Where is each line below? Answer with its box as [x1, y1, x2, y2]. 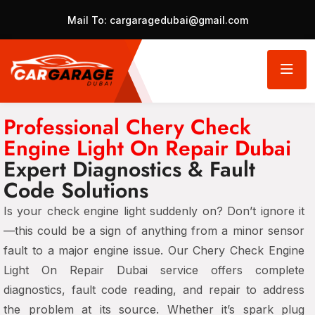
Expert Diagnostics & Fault [4, 154, 255, 184]
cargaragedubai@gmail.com [106, 14, 248, 26]
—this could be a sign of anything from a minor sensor [4, 224, 304, 238]
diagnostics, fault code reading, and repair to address [4, 283, 304, 297]
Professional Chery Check [4, 112, 251, 142]
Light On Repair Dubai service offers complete [4, 263, 304, 277]
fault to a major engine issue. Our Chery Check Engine [4, 243, 304, 257]
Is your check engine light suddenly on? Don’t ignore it [4, 204, 304, 218]
